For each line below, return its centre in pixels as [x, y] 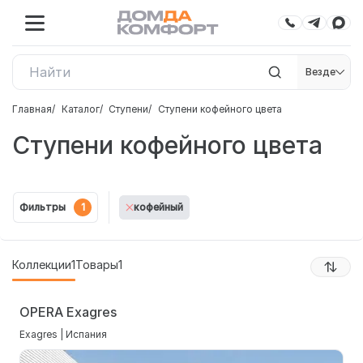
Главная [32, 109]
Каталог [80, 109]
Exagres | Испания [63, 334]
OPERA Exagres [68, 312]
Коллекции [42, 265]
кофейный [158, 207]
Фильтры [43, 207]
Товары [97, 265]
